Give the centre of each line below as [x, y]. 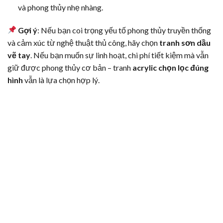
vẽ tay [19, 55]
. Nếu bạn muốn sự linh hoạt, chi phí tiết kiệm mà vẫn [119, 55]
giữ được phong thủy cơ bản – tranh [70, 67]
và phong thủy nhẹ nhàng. [60, 7]
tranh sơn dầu [185, 42]
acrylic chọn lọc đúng [170, 67]
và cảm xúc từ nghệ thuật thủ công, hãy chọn [83, 42]
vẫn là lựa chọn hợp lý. [61, 80]
